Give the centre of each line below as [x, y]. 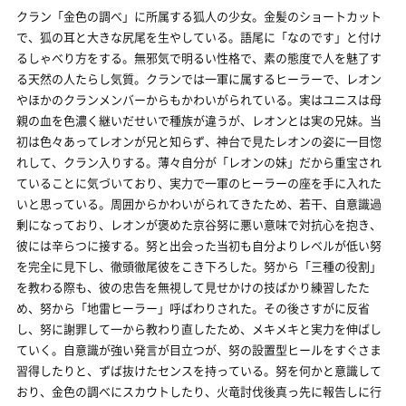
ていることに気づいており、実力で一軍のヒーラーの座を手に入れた [199, 183]
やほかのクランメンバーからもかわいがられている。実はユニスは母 [199, 99]
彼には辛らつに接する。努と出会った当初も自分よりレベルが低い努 [199, 245]
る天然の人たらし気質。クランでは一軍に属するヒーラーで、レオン [199, 78]
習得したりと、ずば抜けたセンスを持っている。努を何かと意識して [199, 370]
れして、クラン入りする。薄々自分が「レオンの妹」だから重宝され [199, 162]
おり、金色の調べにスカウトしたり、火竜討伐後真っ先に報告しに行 [199, 391]
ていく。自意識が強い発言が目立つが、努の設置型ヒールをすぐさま [199, 349]
